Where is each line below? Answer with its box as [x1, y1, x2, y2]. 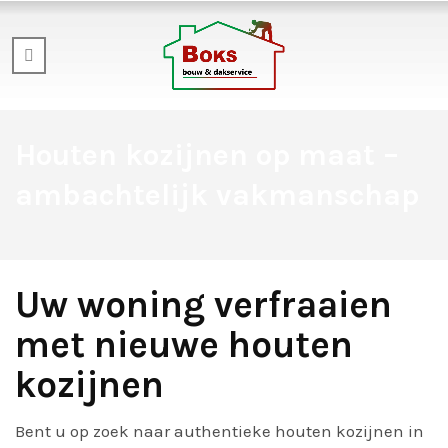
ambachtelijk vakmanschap [15, 177, 419, 213]
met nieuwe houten [15, 323, 353, 366]
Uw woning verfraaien [15, 283, 392, 326]
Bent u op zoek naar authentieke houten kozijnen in [15, 421, 424, 441]
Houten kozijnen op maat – [15, 137, 399, 173]
